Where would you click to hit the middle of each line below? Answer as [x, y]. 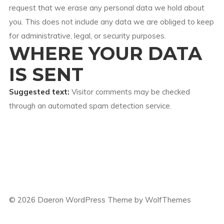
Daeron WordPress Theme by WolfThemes [113, 200]
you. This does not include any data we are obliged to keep [111, 22]
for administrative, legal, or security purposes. [87, 36]
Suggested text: [40, 92]
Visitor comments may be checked [130, 92]
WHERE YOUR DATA [105, 53]
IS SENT [46, 74]
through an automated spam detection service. [90, 106]
